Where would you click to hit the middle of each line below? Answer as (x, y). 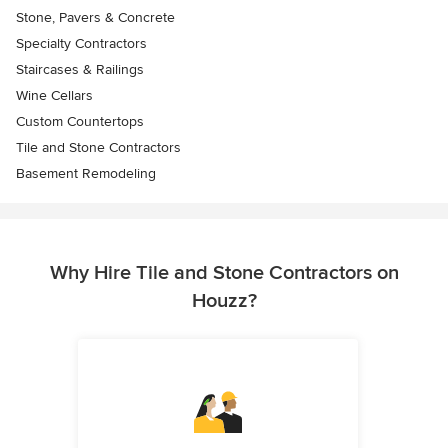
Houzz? (224, 301)
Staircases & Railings (80, 70)
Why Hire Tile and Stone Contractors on (224, 273)
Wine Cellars (54, 96)
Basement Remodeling (86, 174)
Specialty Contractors (81, 44)
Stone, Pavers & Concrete (95, 18)
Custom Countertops (80, 122)
